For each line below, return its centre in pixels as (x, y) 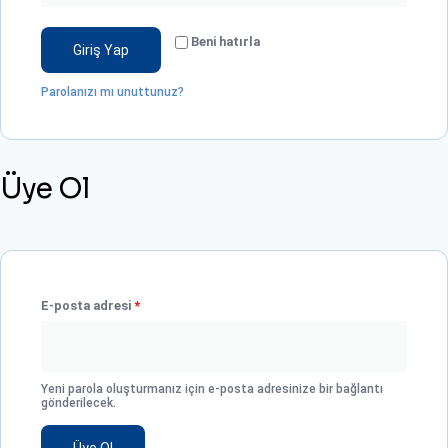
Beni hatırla (225, 41)
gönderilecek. (78, 403)
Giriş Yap (101, 50)
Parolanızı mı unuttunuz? (112, 92)
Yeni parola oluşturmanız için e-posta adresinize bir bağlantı (212, 389)
